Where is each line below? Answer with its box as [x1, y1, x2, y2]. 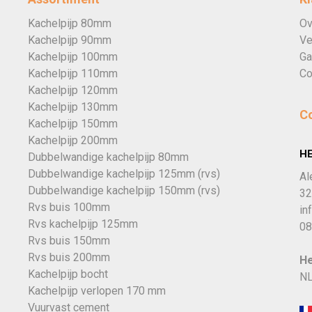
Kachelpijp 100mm [27, 50, 118, 63]
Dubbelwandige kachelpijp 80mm [27, 150, 189, 164]
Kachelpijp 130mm [27, 100, 118, 114]
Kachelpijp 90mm [27, 33, 111, 47]
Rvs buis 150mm [27, 234, 110, 247]
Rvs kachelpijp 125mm [27, 217, 138, 231]
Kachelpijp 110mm [27, 67, 118, 80]
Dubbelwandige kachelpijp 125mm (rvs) [27, 167, 220, 180]
